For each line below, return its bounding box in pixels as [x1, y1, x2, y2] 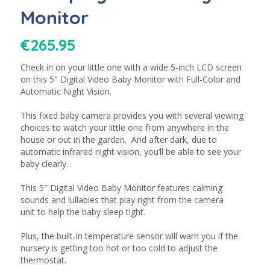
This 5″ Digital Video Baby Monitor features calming [20, 182, 222, 194]
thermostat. [20, 254, 66, 266]
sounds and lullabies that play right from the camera [20, 194, 224, 206]
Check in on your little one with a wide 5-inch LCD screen [20, 61, 242, 74]
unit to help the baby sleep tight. [20, 206, 145, 218]
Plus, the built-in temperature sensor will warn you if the [20, 230, 238, 242]
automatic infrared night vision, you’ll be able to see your [20, 146, 241, 158]
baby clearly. [20, 158, 68, 170]
